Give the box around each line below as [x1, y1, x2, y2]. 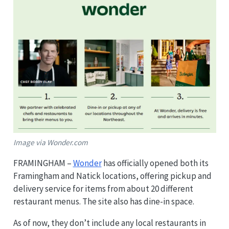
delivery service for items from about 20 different [13, 183, 193, 195]
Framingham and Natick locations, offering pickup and [13, 170, 212, 182]
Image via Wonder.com [13, 138, 88, 148]
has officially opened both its [101, 157, 209, 169]
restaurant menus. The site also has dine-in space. [13, 196, 194, 208]
